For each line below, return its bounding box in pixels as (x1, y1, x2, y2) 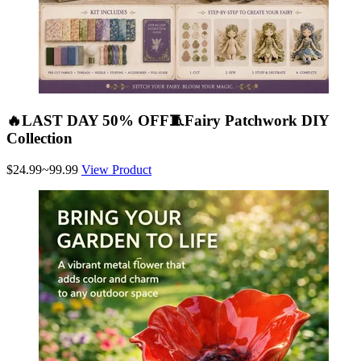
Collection (6, 130, 73, 147)
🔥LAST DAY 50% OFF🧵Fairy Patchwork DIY (6, 112, 329, 130)
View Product (81, 162, 151, 176)
